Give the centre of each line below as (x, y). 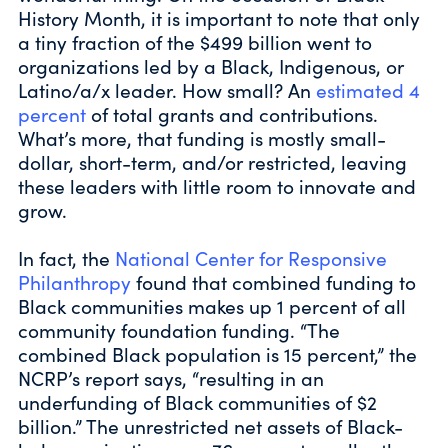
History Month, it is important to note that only (219, 18)
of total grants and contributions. (232, 114)
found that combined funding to (273, 282)
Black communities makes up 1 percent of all (212, 306)
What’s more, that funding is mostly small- (202, 138)
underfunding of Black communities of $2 (197, 402)
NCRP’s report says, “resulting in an (171, 378)
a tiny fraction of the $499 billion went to (195, 42)
